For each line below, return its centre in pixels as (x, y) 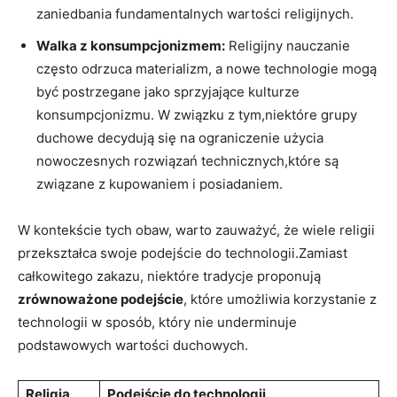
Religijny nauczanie (288, 45)
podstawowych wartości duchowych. (133, 345)
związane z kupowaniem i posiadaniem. (160, 183)
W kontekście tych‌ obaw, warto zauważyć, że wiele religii (196, 230)
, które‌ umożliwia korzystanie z (280, 299)
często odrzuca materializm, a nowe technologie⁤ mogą (206, 68)
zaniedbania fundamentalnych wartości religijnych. (195, 13)
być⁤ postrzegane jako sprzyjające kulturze (168, 91)
